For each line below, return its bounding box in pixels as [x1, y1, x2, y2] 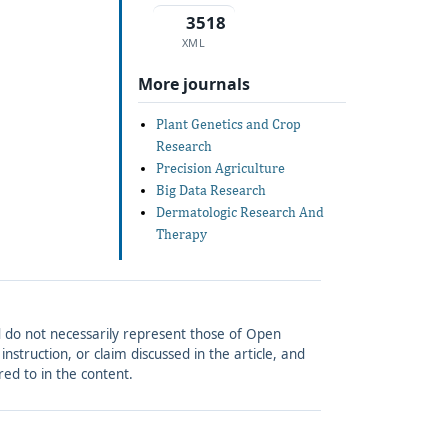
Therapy [155, 226, 207, 243]
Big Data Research [155, 182, 266, 199]
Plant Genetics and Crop [155, 116, 301, 133]
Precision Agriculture [155, 160, 285, 177]
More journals [137, 72, 250, 95]
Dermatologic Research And [155, 204, 324, 221]
